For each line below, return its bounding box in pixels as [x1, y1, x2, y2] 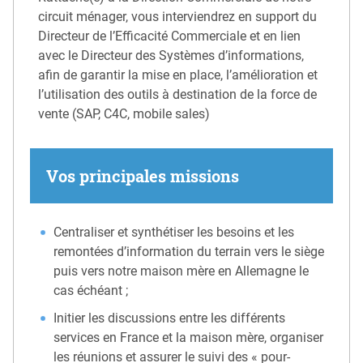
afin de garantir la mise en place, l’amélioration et [38, 67, 318, 83]
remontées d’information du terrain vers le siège [53, 244, 325, 260]
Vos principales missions [46, 165, 239, 187]
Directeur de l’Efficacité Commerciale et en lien [38, 28, 301, 45]
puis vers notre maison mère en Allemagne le [53, 263, 310, 280]
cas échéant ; [53, 283, 129, 299]
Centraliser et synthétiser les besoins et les [53, 224, 295, 241]
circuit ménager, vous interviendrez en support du [38, 9, 317, 25]
